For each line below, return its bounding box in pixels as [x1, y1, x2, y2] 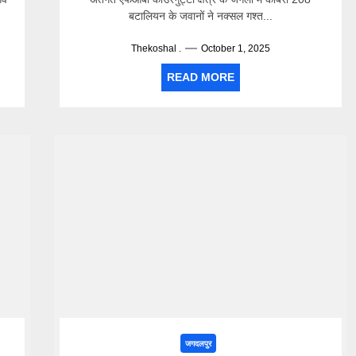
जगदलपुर [185, 339, 212, 348]
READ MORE [166, 71, 234, 83]
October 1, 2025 [200, 43, 270, 54]
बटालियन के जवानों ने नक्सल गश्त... [128, 10, 273, 22]
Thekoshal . [130, 43, 181, 54]
